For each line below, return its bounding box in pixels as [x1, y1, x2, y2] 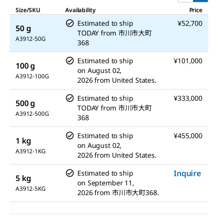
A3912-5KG [16, 184, 46, 193]
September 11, [87, 178, 134, 187]
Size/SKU [16, 6, 41, 14]
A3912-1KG [16, 147, 46, 155]
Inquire [174, 168, 201, 179]
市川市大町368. [111, 188, 159, 197]
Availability [65, 6, 96, 14]
